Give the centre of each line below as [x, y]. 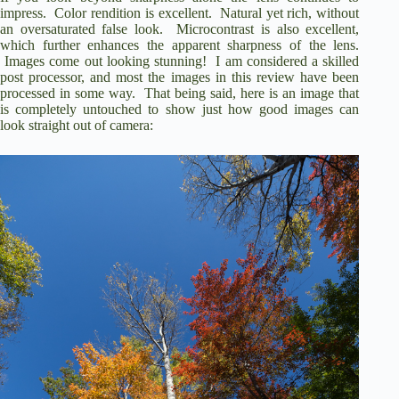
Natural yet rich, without [290, 13]
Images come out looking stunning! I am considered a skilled [182, 61]
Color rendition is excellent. [133, 13]
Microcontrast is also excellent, [268, 29]
